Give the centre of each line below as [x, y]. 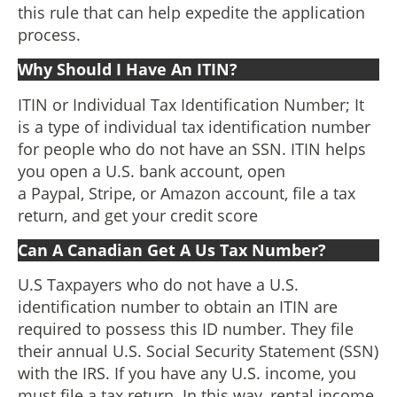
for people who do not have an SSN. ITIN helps [192, 148]
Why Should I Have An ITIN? [128, 70]
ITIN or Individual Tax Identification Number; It [191, 104]
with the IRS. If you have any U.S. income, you [187, 374]
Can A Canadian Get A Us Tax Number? [172, 250]
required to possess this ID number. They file [186, 329]
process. [49, 34]
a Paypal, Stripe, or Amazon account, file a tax [187, 193]
